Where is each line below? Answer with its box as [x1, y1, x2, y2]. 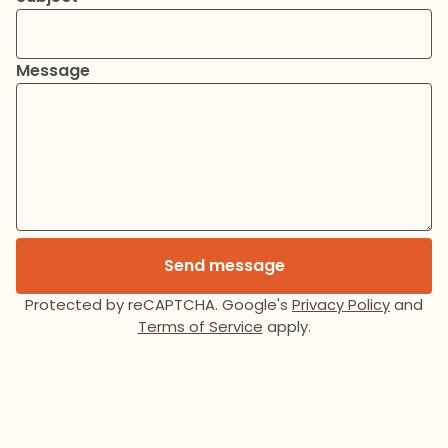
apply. [262, 316, 311, 337]
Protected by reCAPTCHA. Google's [25, 294, 292, 315]
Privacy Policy [292, 294, 390, 315]
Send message [163, 254, 285, 277]
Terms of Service [137, 316, 263, 337]
